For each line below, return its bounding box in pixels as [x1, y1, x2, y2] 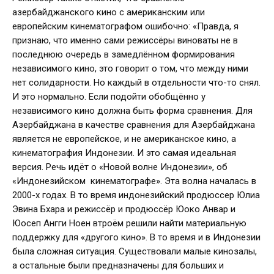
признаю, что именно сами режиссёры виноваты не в [12, 35, 238, 46]
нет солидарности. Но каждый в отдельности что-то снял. [12, 77, 261, 89]
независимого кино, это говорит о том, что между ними [12, 63, 248, 75]
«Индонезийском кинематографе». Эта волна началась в [12, 176, 256, 187]
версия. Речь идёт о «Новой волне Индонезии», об [12, 161, 228, 173]
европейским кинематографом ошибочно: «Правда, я [12, 21, 239, 32]
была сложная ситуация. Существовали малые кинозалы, [12, 246, 257, 257]
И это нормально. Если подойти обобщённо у [12, 91, 206, 103]
